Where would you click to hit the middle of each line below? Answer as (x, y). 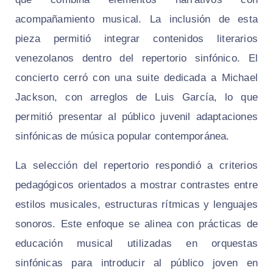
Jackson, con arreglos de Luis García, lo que (136, 97)
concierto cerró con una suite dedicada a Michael (136, 77)
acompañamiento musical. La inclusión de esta (136, 19)
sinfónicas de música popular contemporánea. (122, 136)
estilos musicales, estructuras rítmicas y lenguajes (136, 204)
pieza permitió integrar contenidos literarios (136, 38)
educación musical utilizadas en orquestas (136, 243)
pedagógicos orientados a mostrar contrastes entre (136, 185)
